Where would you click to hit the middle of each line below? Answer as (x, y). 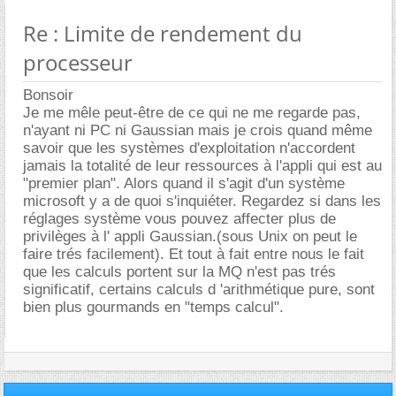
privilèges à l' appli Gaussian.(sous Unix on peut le (190, 236)
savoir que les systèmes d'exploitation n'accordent (189, 148)
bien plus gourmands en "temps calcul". (153, 307)
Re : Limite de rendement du (163, 33)
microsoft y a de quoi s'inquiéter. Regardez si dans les (202, 201)
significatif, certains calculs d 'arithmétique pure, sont (199, 289)
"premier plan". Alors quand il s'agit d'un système (184, 183)
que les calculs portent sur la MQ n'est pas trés (179, 271)
